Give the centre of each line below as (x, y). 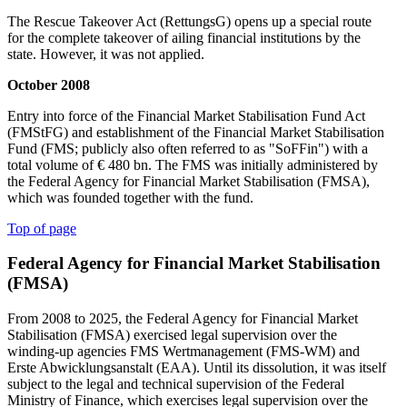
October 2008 (49, 84)
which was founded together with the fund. (130, 197)
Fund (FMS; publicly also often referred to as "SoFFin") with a (188, 148)
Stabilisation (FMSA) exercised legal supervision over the (172, 335)
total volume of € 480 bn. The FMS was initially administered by (193, 164)
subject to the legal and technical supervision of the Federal (176, 384)
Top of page (42, 228)
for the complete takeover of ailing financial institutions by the (184, 37)
